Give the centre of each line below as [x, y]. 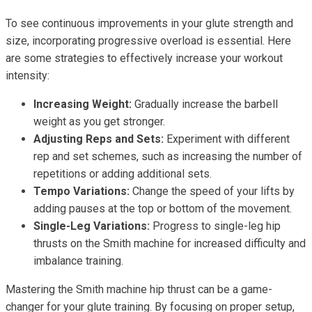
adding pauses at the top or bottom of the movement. [163, 209]
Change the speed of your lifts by [212, 191]
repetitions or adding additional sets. [123, 174]
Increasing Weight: [83, 104]
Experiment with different [227, 139]
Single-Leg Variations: [92, 226]
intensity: [28, 76]
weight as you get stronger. [99, 122]
